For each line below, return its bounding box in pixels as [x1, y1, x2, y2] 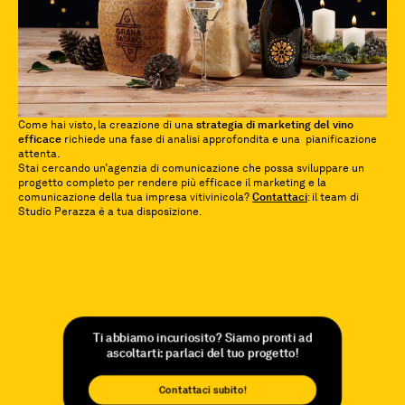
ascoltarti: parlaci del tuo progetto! [106, 346, 299, 361]
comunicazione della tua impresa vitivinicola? [18, 190, 252, 203]
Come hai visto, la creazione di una [18, 118, 196, 131]
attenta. [18, 146, 60, 160]
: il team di [307, 190, 359, 203]
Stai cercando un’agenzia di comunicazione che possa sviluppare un [18, 161, 364, 174]
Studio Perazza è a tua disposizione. [18, 204, 202, 218]
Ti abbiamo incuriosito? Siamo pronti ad [92, 330, 313, 344]
